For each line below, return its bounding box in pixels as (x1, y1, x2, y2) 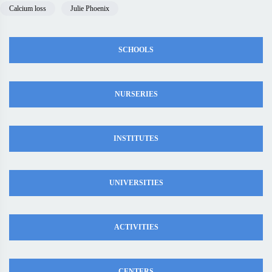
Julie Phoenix (70, 4, 109, 13)
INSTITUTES (114, 134, 158, 143)
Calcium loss (9, 4, 46, 13)
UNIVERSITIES (109, 178, 163, 187)
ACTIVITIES (114, 223, 158, 231)
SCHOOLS (118, 46, 154, 54)
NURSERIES (114, 90, 158, 98)
